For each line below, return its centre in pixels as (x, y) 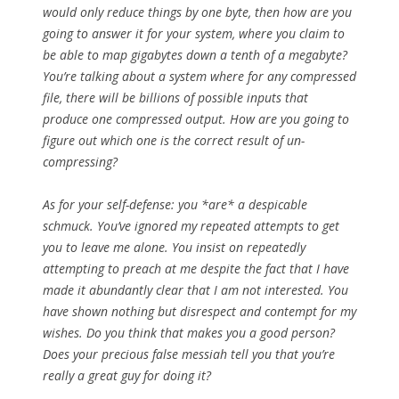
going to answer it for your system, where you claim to (194, 34)
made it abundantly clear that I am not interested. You (195, 290)
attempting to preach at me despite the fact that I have (196, 269)
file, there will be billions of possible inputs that (175, 98)
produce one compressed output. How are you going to (196, 119)
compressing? (80, 162)
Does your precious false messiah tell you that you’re (189, 354)
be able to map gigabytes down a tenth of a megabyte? (195, 55)
